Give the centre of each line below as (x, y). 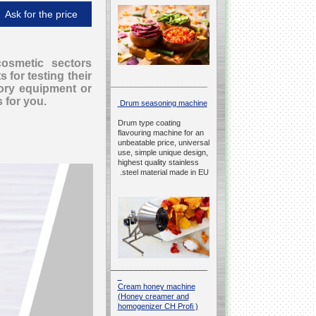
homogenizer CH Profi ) (158, 306)
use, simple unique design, (163, 153)
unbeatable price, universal (163, 143)
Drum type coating (149, 123)
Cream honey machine (156, 287)
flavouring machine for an (160, 133)
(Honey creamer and (153, 297)
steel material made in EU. (165, 172)
